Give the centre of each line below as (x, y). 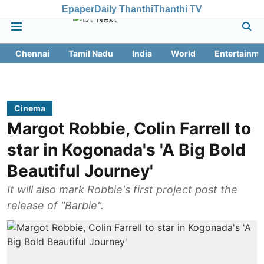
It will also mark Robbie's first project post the (122, 189)
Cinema (30, 108)
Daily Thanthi (124, 9)
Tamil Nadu (91, 53)
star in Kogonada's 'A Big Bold (126, 150)
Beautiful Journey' (80, 171)
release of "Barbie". (55, 205)
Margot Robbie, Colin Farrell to (129, 128)
